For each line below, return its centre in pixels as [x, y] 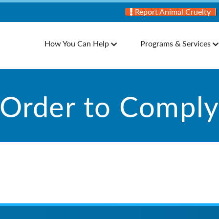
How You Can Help [77, 44]
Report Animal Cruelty [172, 11]
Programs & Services [175, 44]
